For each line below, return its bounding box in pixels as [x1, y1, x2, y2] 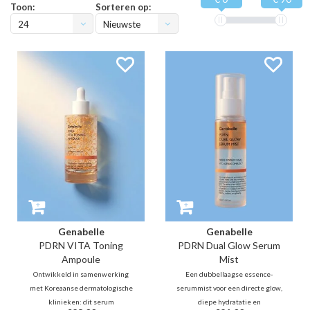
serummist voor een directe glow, [176, 283, 282, 292]
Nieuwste [102, 19, 140, 30]
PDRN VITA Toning [39, 239, 123, 251]
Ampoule [62, 253, 100, 265]
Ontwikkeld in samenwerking [33, 269, 129, 278]
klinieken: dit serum [48, 297, 114, 306]
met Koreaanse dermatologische [29, 283, 133, 292]
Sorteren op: [95, 1, 151, 13]
